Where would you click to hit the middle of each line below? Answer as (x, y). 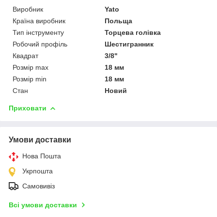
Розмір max (31, 67)
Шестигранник (129, 44)
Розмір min (30, 79)
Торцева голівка (133, 32)
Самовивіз (39, 186)
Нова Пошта (42, 156)
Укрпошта (38, 171)
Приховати (28, 108)
